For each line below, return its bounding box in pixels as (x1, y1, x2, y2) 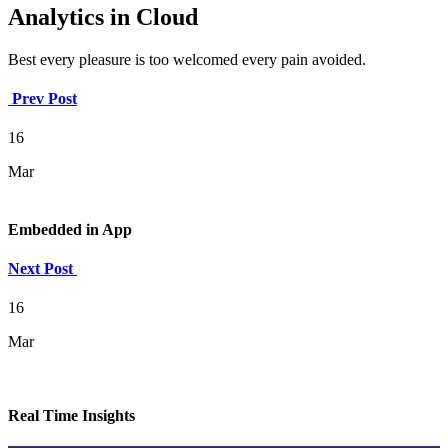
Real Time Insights (8, 406, 135, 424)
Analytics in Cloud (8, 4, 198, 31)
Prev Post (8, 90, 77, 108)
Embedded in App (8, 220, 132, 238)
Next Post (8, 260, 77, 277)
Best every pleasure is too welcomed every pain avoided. (8, 50, 366, 68)
